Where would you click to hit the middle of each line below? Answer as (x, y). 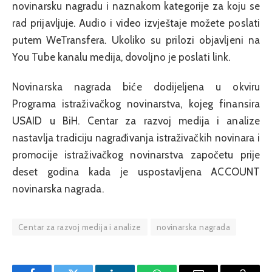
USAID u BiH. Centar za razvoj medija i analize (136, 121)
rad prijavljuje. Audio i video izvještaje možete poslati (136, 23)
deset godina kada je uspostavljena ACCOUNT (136, 172)
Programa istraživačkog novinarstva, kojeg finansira (136, 104)
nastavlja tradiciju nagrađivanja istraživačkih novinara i (136, 138)
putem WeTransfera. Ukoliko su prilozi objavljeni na (136, 40)
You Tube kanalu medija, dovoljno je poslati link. (121, 57)
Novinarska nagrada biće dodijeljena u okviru (136, 87)
